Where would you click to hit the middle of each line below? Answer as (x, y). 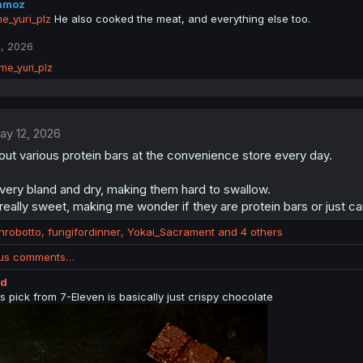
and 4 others (248, 231)
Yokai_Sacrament (171, 231)
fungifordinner (84, 231)
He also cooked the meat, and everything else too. (180, 18)
